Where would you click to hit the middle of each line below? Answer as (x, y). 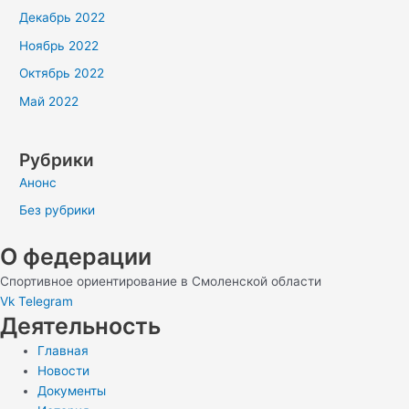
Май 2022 (49, 101)
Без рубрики (58, 210)
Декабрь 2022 (63, 18)
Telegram (46, 301)
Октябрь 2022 (62, 73)
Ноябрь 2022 (59, 45)
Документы (72, 390)
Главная (63, 350)
